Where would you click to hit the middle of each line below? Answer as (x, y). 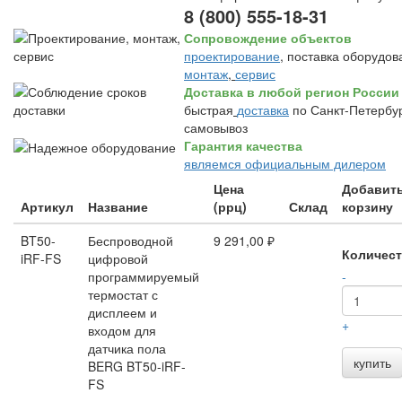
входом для (122, 330)
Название (118, 206)
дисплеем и (122, 312)
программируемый (144, 276)
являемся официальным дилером (285, 163)
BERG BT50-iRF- (137, 366)
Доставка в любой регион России (292, 92)
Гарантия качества (243, 145)
